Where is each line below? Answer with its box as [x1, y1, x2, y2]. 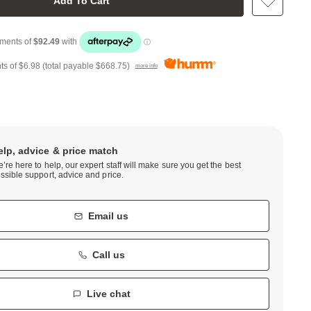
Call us [92, 249, 125, 260]
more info [135, 61, 158, 69]
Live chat [86, 287, 131, 299]
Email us [88, 210, 129, 221]
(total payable [42, 60, 96, 71]
